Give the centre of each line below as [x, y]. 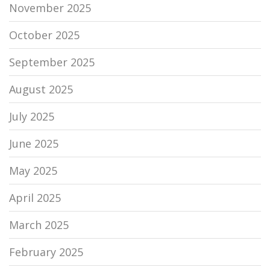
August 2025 [41, 89]
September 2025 [52, 62]
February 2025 [46, 252]
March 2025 [39, 225]
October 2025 [44, 35]
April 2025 [35, 198]
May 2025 [33, 171]
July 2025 [32, 117]
